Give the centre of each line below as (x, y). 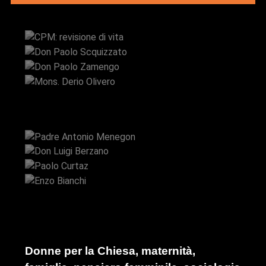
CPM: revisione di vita (133, 21)
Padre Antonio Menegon (133, 121)
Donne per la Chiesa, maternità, (110, 251)
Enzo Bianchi (133, 165)
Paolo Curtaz (133, 150)
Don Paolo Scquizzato (133, 36)
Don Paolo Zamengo (133, 51)
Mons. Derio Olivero (133, 66)
